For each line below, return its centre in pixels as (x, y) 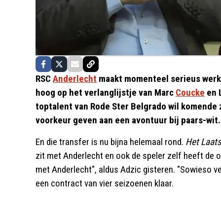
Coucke (190, 92)
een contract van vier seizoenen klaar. (105, 183)
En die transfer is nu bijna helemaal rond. (110, 142)
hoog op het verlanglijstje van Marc (106, 92)
